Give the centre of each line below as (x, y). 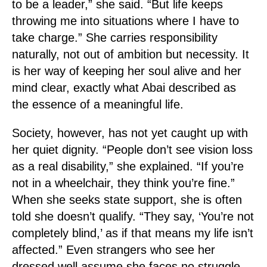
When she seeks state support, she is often (127, 200)
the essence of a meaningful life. (98, 104)
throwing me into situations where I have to (125, 21)
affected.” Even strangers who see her (114, 250)
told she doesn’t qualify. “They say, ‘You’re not (133, 216)
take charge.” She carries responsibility (115, 38)
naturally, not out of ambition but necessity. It (131, 54)
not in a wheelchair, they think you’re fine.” (123, 183)
